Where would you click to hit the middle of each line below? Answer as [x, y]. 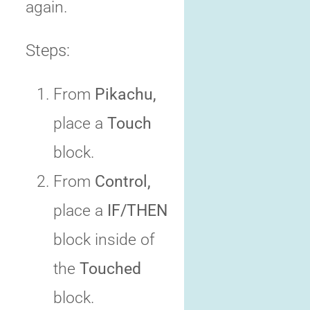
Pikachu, [126, 94]
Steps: [48, 51]
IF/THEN [137, 211]
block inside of [104, 240]
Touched [110, 269]
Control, [123, 182]
